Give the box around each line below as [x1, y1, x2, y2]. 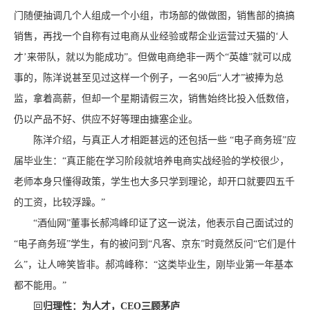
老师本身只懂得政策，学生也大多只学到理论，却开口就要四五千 [14, 176, 295, 187]
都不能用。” [14, 280, 66, 291]
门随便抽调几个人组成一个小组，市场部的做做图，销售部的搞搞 [14, 10, 295, 21]
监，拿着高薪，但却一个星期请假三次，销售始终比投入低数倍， [14, 93, 295, 104]
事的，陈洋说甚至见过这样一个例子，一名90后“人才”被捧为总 [14, 73, 284, 83]
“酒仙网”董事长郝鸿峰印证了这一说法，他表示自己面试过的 [14, 218, 293, 228]
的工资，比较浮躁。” [14, 197, 105, 208]
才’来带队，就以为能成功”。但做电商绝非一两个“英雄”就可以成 [14, 52, 291, 62]
